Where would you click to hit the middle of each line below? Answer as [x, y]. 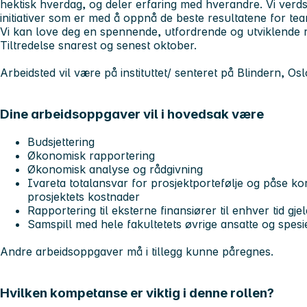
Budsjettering [63, 142]
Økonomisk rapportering [93, 155]
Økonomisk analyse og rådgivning [117, 169]
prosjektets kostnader [84, 196]
